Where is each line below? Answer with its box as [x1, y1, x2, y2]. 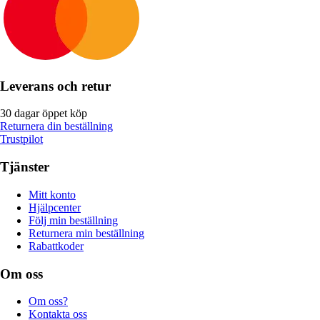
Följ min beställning [29, 214, 118, 226]
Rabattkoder [29, 239, 84, 252]
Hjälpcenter [29, 201, 81, 214]
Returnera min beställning [29, 226, 144, 239]
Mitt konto [29, 188, 76, 201]
